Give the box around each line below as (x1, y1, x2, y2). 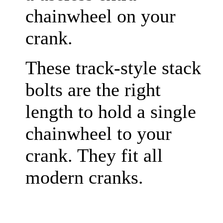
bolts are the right (25, 79, 161, 101)
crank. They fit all (25, 145, 163, 166)
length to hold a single (25, 101, 196, 122)
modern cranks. (25, 167, 143, 188)
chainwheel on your (25, 5, 176, 27)
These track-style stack (25, 57, 201, 79)
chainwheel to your (25, 123, 172, 144)
